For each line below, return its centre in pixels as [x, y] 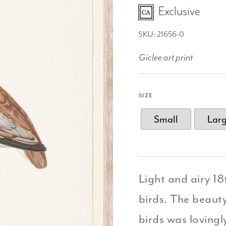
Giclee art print [165, 58]
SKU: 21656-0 [161, 34]
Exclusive [179, 11]
